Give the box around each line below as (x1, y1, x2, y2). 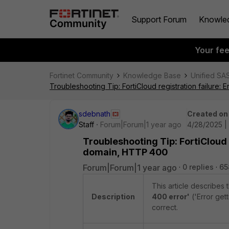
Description (91, 192, 135, 201)
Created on (187, 109, 228, 118)
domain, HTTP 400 (83, 147, 168, 157)
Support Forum (131, 14, 187, 25)
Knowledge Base (123, 71, 181, 80)
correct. (152, 203, 180, 212)
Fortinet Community (50, 71, 113, 80)
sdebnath (79, 109, 110, 118)
